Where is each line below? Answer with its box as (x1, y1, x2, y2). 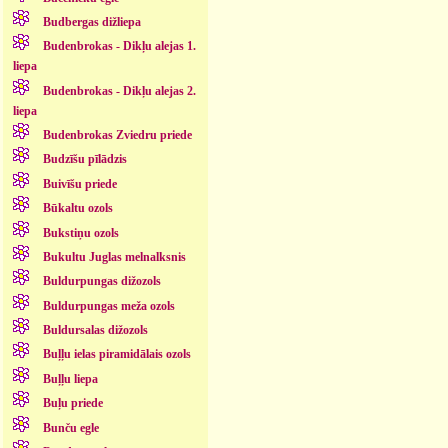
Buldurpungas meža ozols (42, 298, 175, 313)
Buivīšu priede (42, 176, 117, 191)
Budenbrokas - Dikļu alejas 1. (42, 39, 196, 54)
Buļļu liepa (42, 371, 98, 386)
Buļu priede (42, 396, 103, 411)
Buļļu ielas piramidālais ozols (42, 347, 191, 362)
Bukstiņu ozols (42, 225, 119, 240)
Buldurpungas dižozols (42, 274, 161, 289)
